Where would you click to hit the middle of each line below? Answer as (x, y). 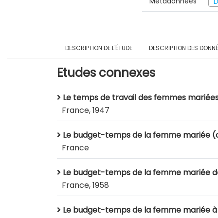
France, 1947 (86, 110)
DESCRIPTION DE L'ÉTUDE (99, 48)
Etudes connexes (106, 73)
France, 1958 (85, 185)
